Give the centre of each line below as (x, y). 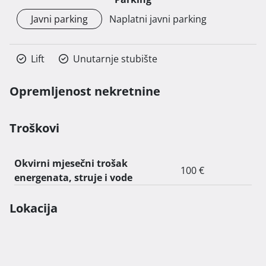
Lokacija (34, 208)
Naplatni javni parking (158, 19)
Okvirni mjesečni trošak (71, 163)
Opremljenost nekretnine (85, 91)
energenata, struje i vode (73, 177)
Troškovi (34, 128)
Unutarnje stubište (115, 58)
